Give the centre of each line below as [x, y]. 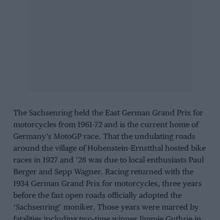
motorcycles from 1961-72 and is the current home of [106, 125]
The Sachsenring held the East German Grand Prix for [108, 113]
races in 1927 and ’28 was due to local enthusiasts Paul [108, 161]
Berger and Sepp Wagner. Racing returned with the [103, 172]
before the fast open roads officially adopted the [97, 196]
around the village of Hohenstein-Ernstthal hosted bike [109, 149]
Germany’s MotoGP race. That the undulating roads [104, 137]
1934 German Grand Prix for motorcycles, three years [107, 184]
